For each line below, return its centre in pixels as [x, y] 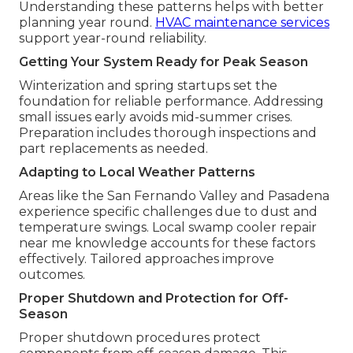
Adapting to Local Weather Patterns [137, 173]
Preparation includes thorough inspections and [168, 133]
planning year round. [87, 23]
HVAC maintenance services [242, 23]
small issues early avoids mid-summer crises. [156, 117]
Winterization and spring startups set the [148, 86]
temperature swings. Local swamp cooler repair [168, 228]
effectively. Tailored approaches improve [147, 259]
